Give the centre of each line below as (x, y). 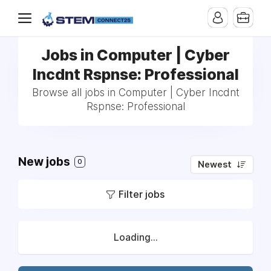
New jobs (45, 162)
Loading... (135, 237)
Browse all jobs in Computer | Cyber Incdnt (135, 93)
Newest (215, 165)
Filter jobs (142, 194)
